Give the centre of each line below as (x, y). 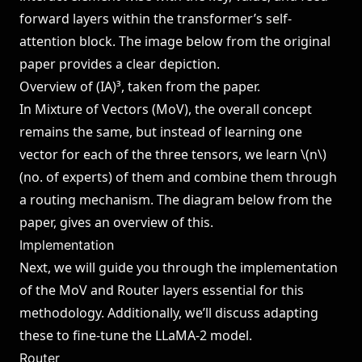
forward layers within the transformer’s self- (156, 19)
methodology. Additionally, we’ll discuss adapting (169, 313)
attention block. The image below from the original (175, 41)
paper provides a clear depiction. (120, 64)
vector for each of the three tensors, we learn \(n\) (173, 154)
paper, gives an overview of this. (116, 222)
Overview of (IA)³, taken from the (121, 86)
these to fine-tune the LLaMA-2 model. (136, 335)
